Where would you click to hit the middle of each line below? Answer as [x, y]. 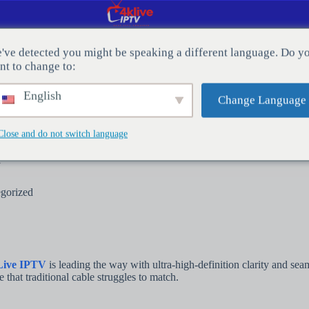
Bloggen [123, 76]
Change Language [262, 100]
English [41, 95]
